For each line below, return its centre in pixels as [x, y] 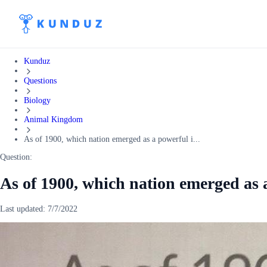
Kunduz [37, 61]
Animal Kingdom [53, 120]
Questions [40, 80]
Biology [37, 100]
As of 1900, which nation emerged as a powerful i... [112, 139]
